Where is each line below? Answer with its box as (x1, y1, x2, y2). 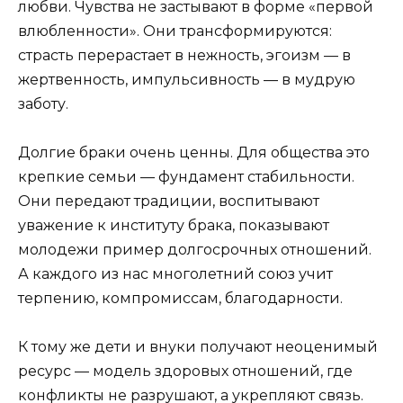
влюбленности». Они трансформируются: (18, 22, 332, 40)
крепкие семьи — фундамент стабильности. (18, 168, 354, 186)
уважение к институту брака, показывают (18, 217, 329, 235)
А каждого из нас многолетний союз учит (18, 265, 333, 283)
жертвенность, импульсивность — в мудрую (18, 71, 355, 89)
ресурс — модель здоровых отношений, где (18, 363, 353, 381)
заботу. (18, 95, 68, 113)
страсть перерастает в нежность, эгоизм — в (18, 47, 351, 65)
